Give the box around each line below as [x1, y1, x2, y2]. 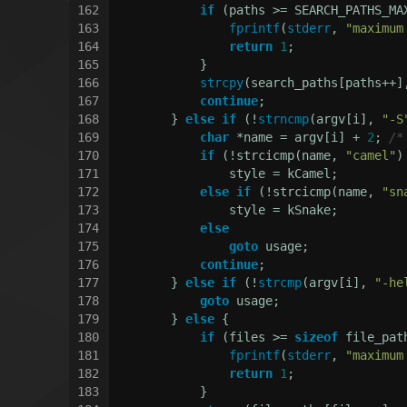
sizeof [294, 329, 339, 344]
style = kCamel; [113, 165, 339, 181]
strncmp [258, 111, 310, 126]
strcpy [200, 74, 244, 90]
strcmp [258, 274, 303, 290]
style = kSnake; [113, 202, 339, 217]
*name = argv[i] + [229, 129, 368, 144]
